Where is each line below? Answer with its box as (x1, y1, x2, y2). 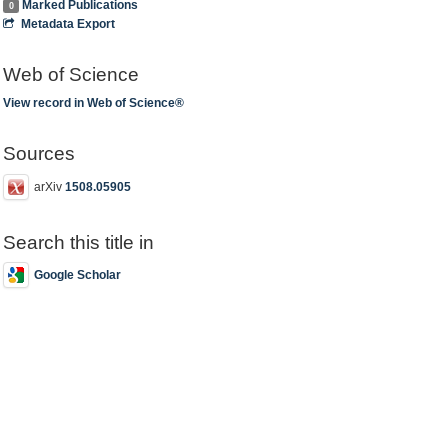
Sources (3, 143, 76, 164)
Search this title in (3, 231, 155, 253)
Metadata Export (20, 16, 115, 31)
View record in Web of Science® (3, 96, 185, 110)
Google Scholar (34, 268, 122, 283)
